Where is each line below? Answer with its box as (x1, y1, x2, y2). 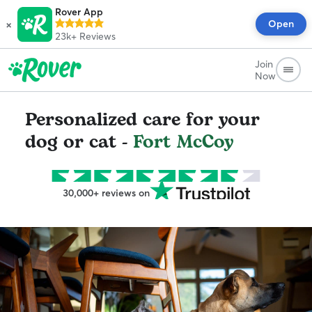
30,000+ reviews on (62, 187, 150, 199)
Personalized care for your (25, 106, 260, 134)
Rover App (55, 6, 103, 18)
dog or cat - (25, 128, 133, 156)
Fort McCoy (133, 128, 234, 156)
